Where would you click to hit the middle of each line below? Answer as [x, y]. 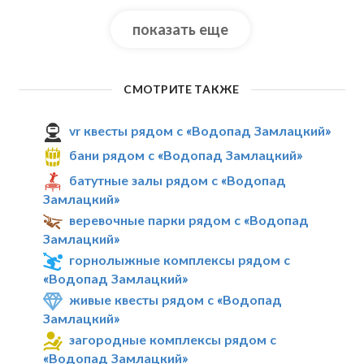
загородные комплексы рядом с [173, 339]
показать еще [180, 29]
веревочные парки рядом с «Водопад [189, 220]
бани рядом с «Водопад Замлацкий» [186, 155]
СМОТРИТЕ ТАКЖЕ [182, 89]
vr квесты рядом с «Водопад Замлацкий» [200, 130]
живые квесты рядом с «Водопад [176, 299]
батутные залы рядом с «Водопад [178, 180]
